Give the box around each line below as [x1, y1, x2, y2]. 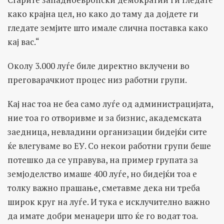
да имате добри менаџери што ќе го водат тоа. [7, 210, 198, 222]
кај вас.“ [7, 36, 39, 48]
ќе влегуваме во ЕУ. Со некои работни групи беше [7, 140, 211, 152]
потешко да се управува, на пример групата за [7, 154, 198, 166]
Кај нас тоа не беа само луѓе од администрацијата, [7, 98, 213, 110]
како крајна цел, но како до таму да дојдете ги [7, 8, 198, 20]
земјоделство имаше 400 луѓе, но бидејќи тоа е [7, 168, 197, 180]
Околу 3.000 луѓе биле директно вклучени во [7, 60, 189, 72]
